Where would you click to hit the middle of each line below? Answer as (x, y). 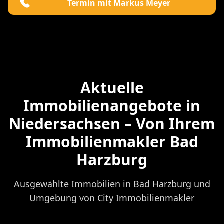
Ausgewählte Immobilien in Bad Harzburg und (112, 184)
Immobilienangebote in (112, 106)
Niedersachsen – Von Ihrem (112, 124)
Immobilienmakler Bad (112, 142)
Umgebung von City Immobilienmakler (112, 198)
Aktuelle (112, 88)
